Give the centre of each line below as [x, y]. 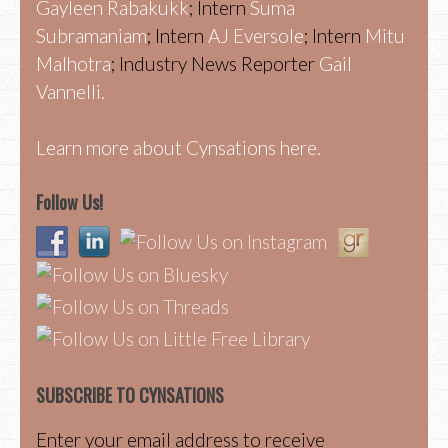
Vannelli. [70, 91]
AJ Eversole [256, 35]
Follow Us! [69, 201]
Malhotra [73, 63]
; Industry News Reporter [215, 63]
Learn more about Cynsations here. [178, 148]
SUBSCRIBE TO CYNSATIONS [130, 395]
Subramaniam [91, 35]
